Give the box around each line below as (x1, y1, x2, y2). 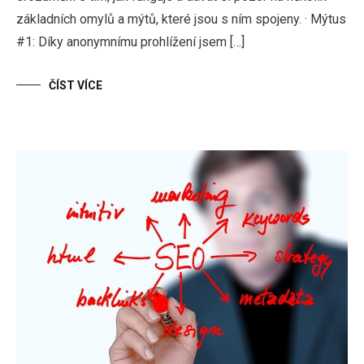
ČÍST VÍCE (49, 78, 102, 92)
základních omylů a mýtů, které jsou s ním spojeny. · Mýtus (16, 11, 346, 27)
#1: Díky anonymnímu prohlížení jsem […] (16, 33, 245, 50)
